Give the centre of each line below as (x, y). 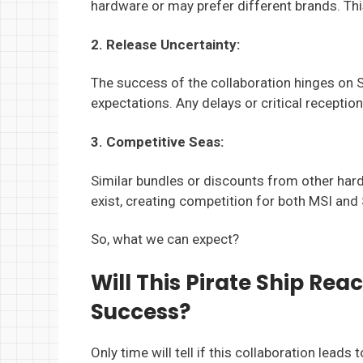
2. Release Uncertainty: (165, 44)
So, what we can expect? (165, 239)
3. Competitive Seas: (157, 142)
